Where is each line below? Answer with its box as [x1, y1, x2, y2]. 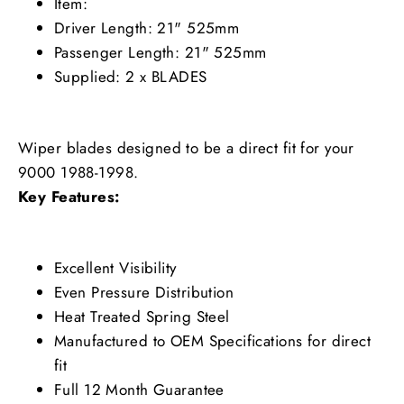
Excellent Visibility [54, 257, 177, 280]
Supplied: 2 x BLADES [54, 66, 207, 88]
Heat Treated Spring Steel [54, 306, 230, 328]
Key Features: [18, 186, 120, 208]
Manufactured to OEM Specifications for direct [54, 330, 372, 353]
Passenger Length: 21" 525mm [54, 41, 267, 64]
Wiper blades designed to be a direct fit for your [18, 137, 354, 160]
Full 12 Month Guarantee [54, 379, 225, 401]
